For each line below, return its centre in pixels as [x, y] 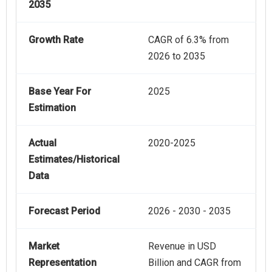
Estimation [52, 107]
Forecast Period [64, 211]
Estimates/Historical [74, 159]
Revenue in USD [182, 246]
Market [44, 246]
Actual [42, 143]
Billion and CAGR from [195, 262]
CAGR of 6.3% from [189, 39]
